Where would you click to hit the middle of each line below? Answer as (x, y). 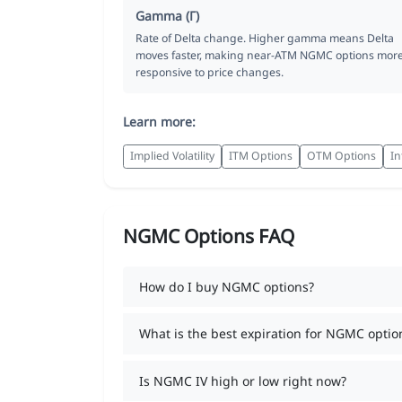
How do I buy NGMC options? (226, 286)
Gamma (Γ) (167, 15)
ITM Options (261, 156)
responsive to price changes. (210, 72)
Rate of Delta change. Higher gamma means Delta (265, 38)
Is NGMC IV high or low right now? (242, 380)
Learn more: (159, 121)
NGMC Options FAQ (209, 236)
